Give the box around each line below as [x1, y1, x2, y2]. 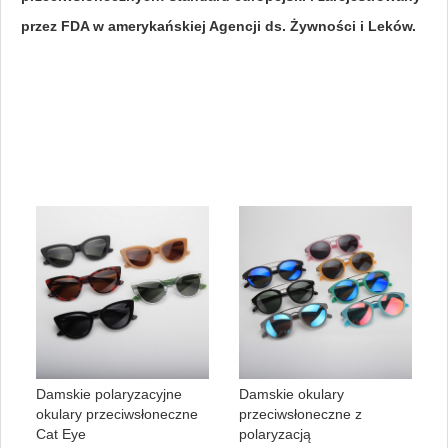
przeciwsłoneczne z [239, 406, 362, 423]
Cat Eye [36, 426, 86, 443]
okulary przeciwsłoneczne [36, 406, 198, 423]
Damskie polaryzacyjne [36, 386, 182, 403]
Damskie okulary [239, 386, 344, 403]
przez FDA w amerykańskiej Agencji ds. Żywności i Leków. [21, 18, 416, 35]
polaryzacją [239, 426, 311, 443]
